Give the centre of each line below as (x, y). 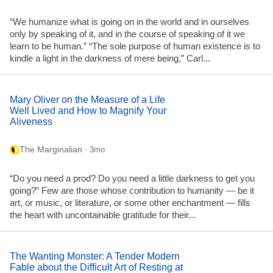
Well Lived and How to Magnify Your (88, 110)
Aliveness (31, 121)
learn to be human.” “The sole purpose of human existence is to (135, 47)
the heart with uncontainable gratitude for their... (103, 215)
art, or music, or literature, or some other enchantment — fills (130, 203)
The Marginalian (51, 150)
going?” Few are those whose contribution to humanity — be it (132, 190)
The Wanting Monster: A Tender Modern (95, 256)
